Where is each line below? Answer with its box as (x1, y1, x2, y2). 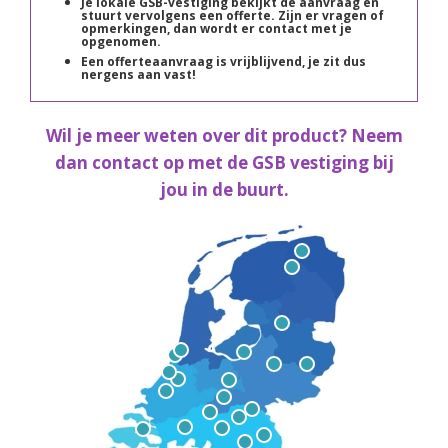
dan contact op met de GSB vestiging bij (54, 151, 394, 174)
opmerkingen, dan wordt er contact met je (81, 20, 352, 37)
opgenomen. (81, 33, 161, 50)
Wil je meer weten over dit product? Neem (45, 124, 403, 147)
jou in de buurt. (159, 178, 289, 201)
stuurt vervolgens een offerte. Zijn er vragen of (81, 7, 384, 24)
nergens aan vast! (81, 66, 196, 83)
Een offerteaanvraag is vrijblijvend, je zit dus (81, 53, 366, 70)
